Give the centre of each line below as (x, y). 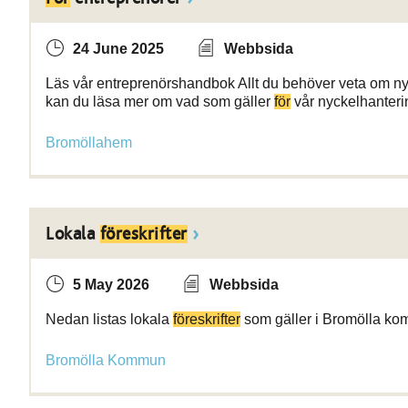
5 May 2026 (111, 285)
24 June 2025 (118, 49)
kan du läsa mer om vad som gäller (160, 102)
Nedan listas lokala (109, 319)
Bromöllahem (89, 143)
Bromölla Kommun (106, 360)
